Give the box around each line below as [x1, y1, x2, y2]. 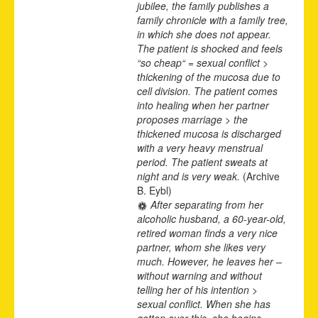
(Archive [243, 168, 280, 183]
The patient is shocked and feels [137, 40, 283, 55]
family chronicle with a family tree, [137, 12, 288, 27]
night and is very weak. [137, 168, 243, 183]
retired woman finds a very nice [137, 225, 278, 240]
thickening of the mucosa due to [137, 69, 280, 84]
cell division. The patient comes [137, 83, 278, 98]
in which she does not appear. [137, 26, 271, 41]
